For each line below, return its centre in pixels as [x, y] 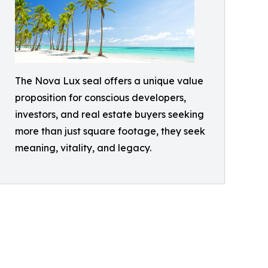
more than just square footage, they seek [110, 131]
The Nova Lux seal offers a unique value [109, 81]
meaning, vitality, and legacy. [83, 148]
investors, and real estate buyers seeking [109, 115]
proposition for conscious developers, [100, 98]
